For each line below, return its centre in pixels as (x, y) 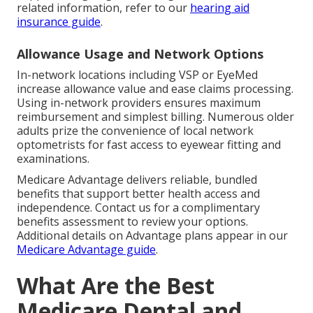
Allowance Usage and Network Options (140, 54)
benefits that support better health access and (138, 194)
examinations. (53, 159)
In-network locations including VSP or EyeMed (137, 75)
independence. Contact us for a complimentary (138, 208)
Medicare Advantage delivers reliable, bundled (137, 180)
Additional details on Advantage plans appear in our (152, 236)
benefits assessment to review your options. (132, 222)
